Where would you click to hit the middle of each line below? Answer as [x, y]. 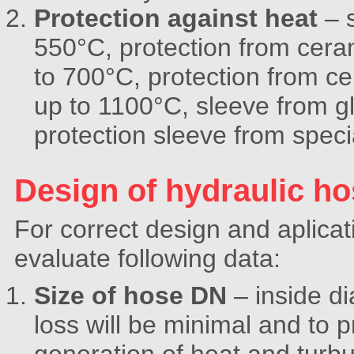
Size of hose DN [130, 296]
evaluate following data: [147, 258]
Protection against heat [176, 18]
